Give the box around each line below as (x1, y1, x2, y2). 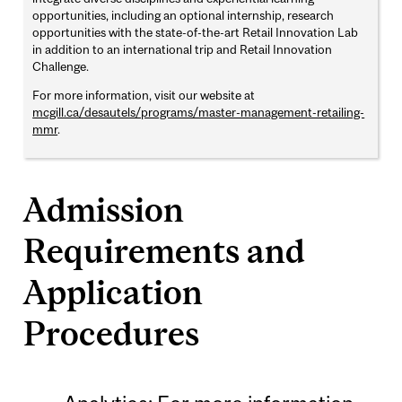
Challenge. (32, 59, 90, 74)
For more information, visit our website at (32, 88, 256, 103)
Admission (23, 190, 185, 230)
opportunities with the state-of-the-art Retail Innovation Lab (32, 25, 359, 40)
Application (23, 273, 204, 312)
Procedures (23, 314, 200, 354)
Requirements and (23, 232, 306, 271)
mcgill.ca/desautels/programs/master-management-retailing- (32, 105, 365, 120)
